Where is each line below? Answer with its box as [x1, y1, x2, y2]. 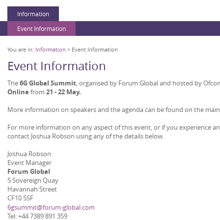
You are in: [7, 45, 35, 53]
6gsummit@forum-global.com [7, 202, 95, 212]
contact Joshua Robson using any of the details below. [7, 131, 164, 140]
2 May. [61, 87, 81, 96]
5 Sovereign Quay [7, 176, 58, 185]
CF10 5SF [7, 193, 33, 203]
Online [7, 87, 29, 96]
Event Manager [7, 158, 52, 167]
